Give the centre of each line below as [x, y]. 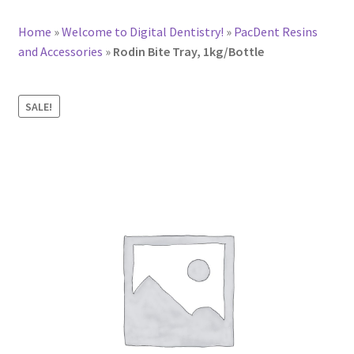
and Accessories [60, 51]
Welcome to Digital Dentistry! [142, 31]
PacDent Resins [275, 31]
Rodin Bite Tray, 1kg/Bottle [188, 51]
